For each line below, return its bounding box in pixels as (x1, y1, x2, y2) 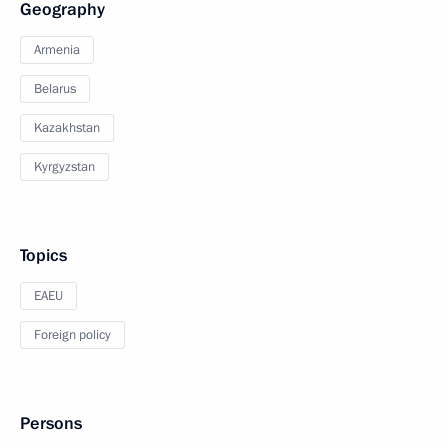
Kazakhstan (34, 119, 100, 137)
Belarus (34, 80, 76, 98)
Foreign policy (34, 326, 111, 344)
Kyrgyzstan (34, 158, 95, 176)
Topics (20, 244, 67, 267)
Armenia (34, 41, 80, 59)
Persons (20, 412, 82, 435)
